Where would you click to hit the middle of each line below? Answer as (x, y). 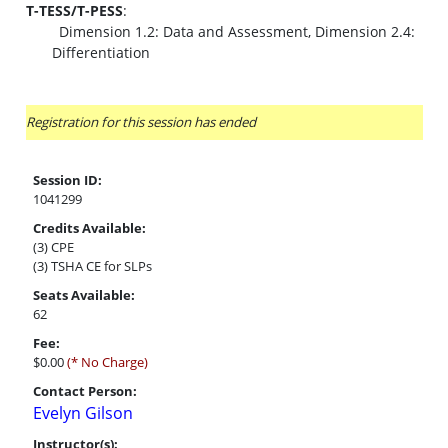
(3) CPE (53, 247)
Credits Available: (89, 228)
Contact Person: (85, 391)
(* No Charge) (106, 362)
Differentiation (101, 52)
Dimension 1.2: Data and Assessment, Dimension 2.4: (237, 31)
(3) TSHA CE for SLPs (92, 266)
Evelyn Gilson (83, 413)
